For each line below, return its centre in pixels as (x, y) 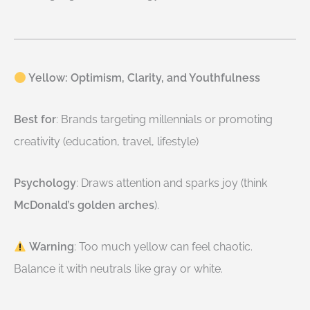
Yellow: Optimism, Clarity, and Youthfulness (144, 78)
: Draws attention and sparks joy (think (172, 183)
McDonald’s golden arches (84, 205)
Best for (35, 119)
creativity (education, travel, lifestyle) (106, 142)
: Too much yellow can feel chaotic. (164, 247)
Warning (52, 247)
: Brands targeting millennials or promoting (164, 119)
